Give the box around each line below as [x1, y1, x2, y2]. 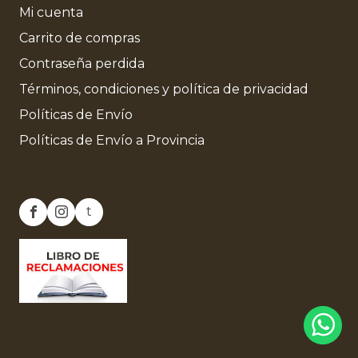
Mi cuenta [19, 4, 83, 20]
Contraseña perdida [19, 55, 145, 71]
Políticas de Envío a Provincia [19, 132, 205, 148]
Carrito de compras [19, 30, 140, 46]
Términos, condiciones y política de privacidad [19, 81, 308, 97]
